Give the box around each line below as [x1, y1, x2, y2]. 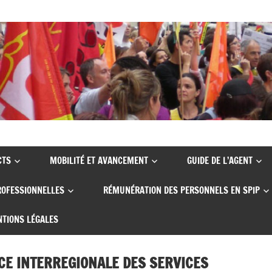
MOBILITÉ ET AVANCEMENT [49, 154, 148, 168]
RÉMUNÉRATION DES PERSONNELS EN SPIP [103, 183, 260, 197]
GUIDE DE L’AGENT [187, 154, 253, 168]
